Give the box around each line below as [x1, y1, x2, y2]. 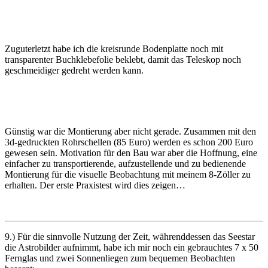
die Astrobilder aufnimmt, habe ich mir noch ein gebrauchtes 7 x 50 [5, 242, 258, 253]
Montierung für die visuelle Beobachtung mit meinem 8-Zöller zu [5, 169, 251, 180]
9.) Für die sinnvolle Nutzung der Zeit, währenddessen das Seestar [5, 232, 255, 242]
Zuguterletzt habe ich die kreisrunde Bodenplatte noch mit [5, 44, 223, 54]
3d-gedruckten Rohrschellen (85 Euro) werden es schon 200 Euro [5, 137, 253, 148]
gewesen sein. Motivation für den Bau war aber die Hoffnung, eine [5, 148, 257, 159]
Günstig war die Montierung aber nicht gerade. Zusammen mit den [5, 126, 256, 137]
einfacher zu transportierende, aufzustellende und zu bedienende [5, 159, 246, 169]
